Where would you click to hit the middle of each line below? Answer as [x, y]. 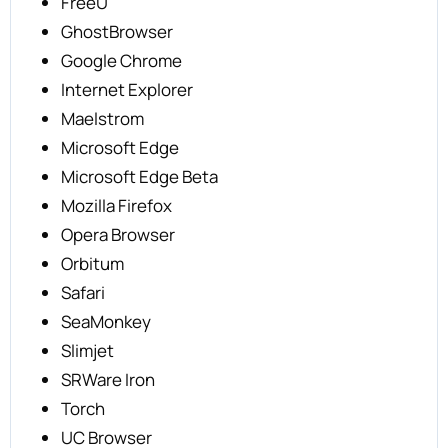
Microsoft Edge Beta [139, 176]
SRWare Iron [108, 379]
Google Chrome [121, 60]
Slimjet [87, 350]
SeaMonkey [106, 321]
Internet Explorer [127, 89]
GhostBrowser [117, 31]
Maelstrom [102, 118]
